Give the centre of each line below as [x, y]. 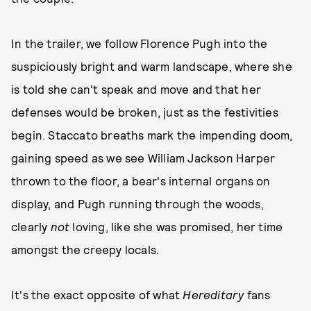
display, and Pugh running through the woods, [137, 203]
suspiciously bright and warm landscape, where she [152, 66]
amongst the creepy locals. [85, 249]
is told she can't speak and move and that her [136, 89]
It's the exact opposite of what [97, 294]
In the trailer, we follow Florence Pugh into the [140, 43]
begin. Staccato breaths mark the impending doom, [152, 135]
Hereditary [215, 294]
